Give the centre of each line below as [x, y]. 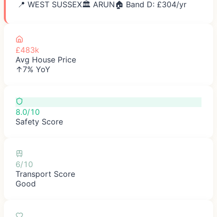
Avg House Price [46, 59]
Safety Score [39, 121]
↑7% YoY [33, 69]
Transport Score [45, 174]
